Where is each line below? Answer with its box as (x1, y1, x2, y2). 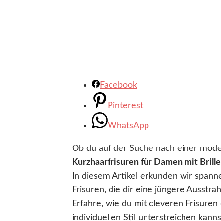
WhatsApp (108, 121, 149, 130)
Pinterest (108, 101, 143, 110)
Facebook (100, 80, 137, 90)
